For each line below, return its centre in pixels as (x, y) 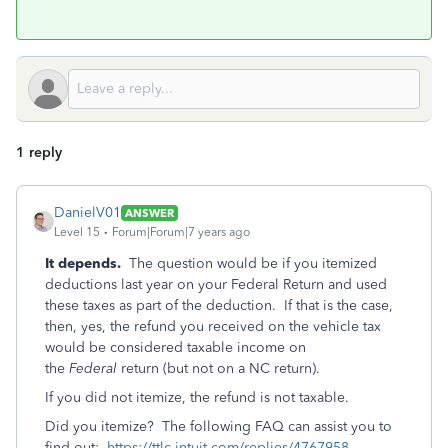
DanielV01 (87, 212)
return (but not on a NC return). (220, 368)
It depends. (87, 263)
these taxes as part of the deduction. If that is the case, (219, 305)
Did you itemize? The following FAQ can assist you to (218, 426)
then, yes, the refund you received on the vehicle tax (213, 326)
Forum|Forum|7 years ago (181, 232)
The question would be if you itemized (253, 263)
